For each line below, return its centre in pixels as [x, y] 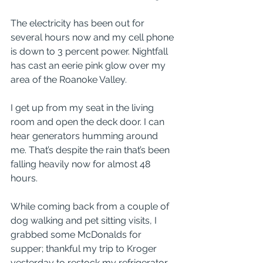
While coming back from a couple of [91, 206]
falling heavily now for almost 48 [82, 164]
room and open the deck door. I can [89, 122]
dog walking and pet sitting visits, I [85, 220]
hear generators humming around [85, 136]
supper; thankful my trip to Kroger [85, 249]
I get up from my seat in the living [83, 108]
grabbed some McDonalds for [77, 235]
